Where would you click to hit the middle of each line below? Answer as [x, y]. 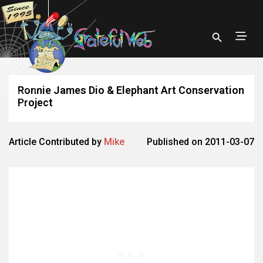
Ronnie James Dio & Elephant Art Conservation [131, 90]
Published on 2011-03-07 [200, 142]
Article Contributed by [56, 142]
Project [35, 102]
